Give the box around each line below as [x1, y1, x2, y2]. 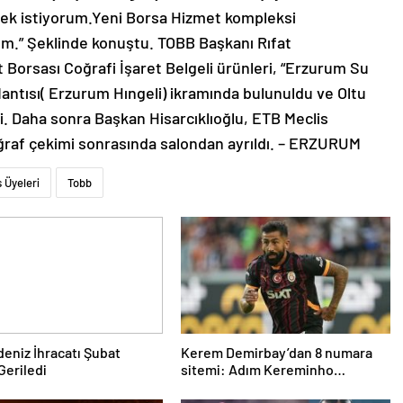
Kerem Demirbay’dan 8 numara [180, 344, 372, 362]
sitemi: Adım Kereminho [180, 361, 334, 379]
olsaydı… [180, 378, 237, 396]
